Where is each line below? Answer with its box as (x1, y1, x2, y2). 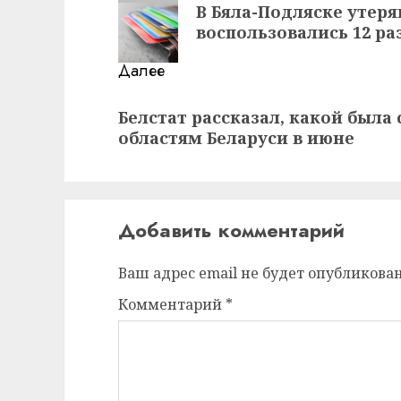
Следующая (117, 92, 214, 115)
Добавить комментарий (118, 216, 345, 244)
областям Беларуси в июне (118, 127, 354, 149)
